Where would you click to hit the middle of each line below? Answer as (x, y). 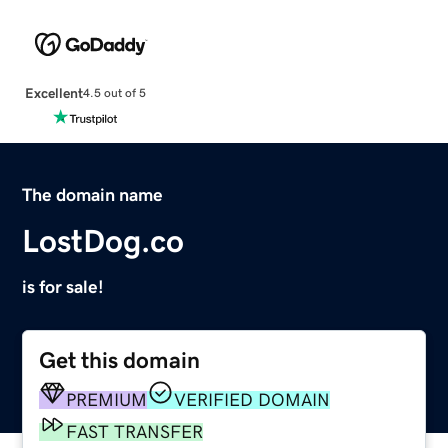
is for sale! (63, 286)
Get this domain (120, 360)
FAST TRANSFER (135, 431)
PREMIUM (107, 399)
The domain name (93, 194)
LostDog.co (103, 240)
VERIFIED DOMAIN (252, 399)
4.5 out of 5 (114, 93)
